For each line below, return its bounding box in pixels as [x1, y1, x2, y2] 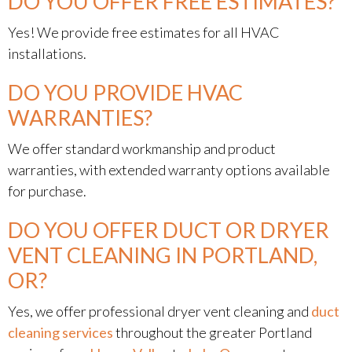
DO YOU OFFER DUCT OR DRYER [8, 217, 329, 243]
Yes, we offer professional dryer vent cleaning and [8, 302, 311, 320]
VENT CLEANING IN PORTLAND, [8, 242, 317, 268]
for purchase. [8, 182, 86, 200]
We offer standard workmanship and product [8, 140, 276, 157]
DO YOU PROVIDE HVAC [8, 79, 243, 105]
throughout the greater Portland [113, 324, 312, 341]
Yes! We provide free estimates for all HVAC [8, 24, 280, 41]
